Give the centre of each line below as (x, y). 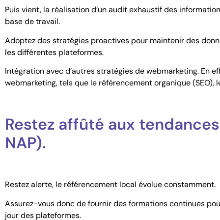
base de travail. (32, 22)
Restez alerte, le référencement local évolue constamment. (110, 185)
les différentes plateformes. (54, 52)
